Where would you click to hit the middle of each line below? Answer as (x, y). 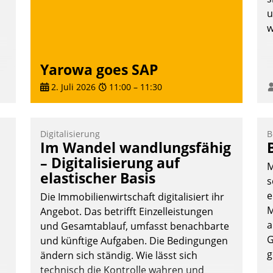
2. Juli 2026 (72, 87)
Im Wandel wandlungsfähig (136, 148)
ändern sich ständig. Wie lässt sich (119, 256)
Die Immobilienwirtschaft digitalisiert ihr (132, 197)
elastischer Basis (98, 178)
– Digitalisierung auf (110, 163)
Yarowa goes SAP (99, 69)
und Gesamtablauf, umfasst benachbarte (135, 226)
